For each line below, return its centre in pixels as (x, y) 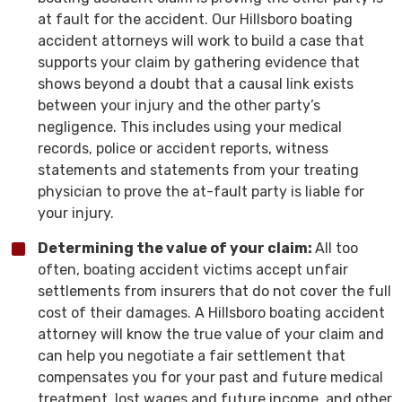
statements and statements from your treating (198, 170)
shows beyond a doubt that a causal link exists (196, 84)
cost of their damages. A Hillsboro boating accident (211, 313)
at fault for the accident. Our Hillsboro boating (195, 19)
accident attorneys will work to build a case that (201, 41)
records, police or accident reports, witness (183, 149)
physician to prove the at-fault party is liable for (201, 192)
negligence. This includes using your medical (190, 127)
